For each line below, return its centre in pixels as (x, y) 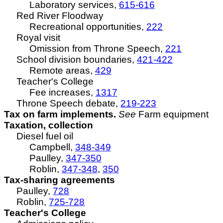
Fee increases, (62, 92)
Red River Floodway (60, 16)
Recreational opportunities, (88, 27)
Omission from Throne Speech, (97, 49)
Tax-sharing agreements (59, 180)
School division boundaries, (77, 59)
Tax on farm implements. (60, 114)
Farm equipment (172, 114)
